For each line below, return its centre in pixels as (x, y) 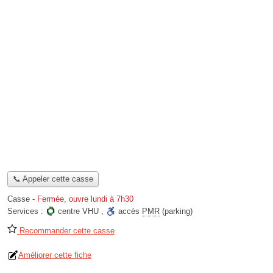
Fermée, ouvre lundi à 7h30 (85, 199)
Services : (27, 211)
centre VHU (78, 211)
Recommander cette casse (66, 231)
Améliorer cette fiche (55, 255)
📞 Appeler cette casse (53, 179)
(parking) (176, 211)
